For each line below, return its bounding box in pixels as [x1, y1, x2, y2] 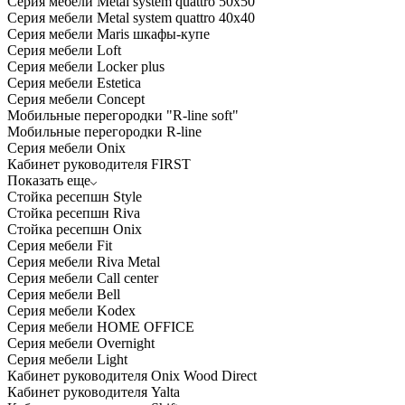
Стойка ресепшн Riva [7, 204, 140, 221]
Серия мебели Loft [7, 42, 121, 58]
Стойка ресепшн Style [7, 188, 142, 204]
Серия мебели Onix [7, 139, 126, 155]
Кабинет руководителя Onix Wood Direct [7, 367, 257, 383]
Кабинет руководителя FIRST [7, 155, 191, 172]
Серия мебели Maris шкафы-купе [7, 25, 210, 42]
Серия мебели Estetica [7, 74, 141, 90]
